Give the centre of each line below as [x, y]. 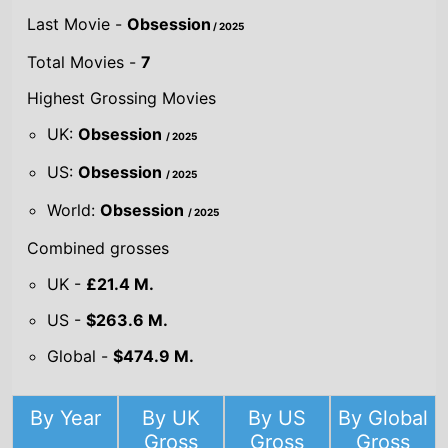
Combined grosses [98, 248]
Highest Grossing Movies [122, 98]
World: [74, 210]
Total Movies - [84, 62]
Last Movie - [77, 24]
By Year [65, 418]
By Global [382, 418]
